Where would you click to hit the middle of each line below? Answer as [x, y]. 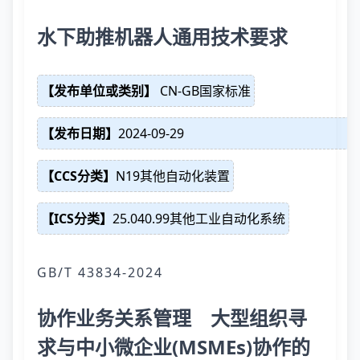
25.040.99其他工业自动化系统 [199, 219]
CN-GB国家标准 [204, 91]
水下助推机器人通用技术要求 [162, 37]
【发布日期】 [80, 133]
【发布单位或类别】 [99, 91]
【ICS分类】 [77, 219]
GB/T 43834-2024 [100, 272]
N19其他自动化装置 [173, 176]
